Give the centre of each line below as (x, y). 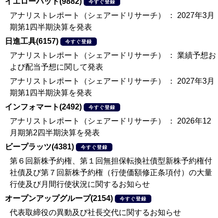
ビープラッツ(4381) (39, 147)
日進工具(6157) (32, 41)
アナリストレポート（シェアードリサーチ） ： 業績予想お (113, 55)
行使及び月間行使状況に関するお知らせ (80, 184)
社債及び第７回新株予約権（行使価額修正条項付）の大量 (111, 173)
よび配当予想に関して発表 (56, 67)
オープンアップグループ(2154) (59, 198)
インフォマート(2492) (43, 107)
